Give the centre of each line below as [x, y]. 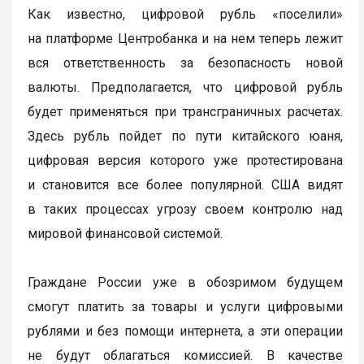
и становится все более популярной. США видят [186, 184]
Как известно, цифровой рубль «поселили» [186, 14]
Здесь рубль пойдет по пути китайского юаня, [186, 136]
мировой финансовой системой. [127, 233]
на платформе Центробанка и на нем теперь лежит [186, 38]
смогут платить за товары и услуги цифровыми [186, 306]
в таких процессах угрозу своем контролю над [186, 209]
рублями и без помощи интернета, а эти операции [186, 331]
